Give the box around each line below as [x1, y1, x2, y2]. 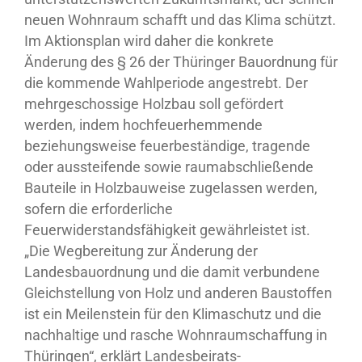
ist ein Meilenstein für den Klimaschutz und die [24, 305, 322, 323]
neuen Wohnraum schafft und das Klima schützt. [24, 11, 336, 29]
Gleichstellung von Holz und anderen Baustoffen [24, 284, 332, 302]
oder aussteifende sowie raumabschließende [24, 158, 314, 176]
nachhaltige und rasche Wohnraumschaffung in [24, 326, 327, 344]
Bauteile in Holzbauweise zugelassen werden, [24, 179, 318, 197]
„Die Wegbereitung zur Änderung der [24, 242, 258, 260]
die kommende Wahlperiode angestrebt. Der [24, 74, 308, 92]
